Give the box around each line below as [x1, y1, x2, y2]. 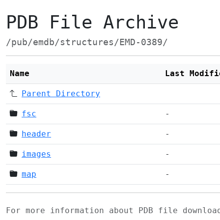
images [22, 149, 51, 159]
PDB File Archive [6, 12, 179, 33]
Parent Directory [22, 89, 100, 98]
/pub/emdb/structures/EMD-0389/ [6, 37, 168, 47]
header [22, 129, 51, 138]
